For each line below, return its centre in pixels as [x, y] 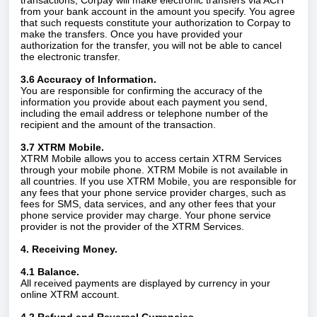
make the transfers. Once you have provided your [132, 34]
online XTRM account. [70, 294]
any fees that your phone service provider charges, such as [153, 192]
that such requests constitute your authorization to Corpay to [156, 23]
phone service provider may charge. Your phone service [146, 215]
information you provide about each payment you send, [144, 102]
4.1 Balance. [51, 272]
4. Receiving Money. [69, 249]
